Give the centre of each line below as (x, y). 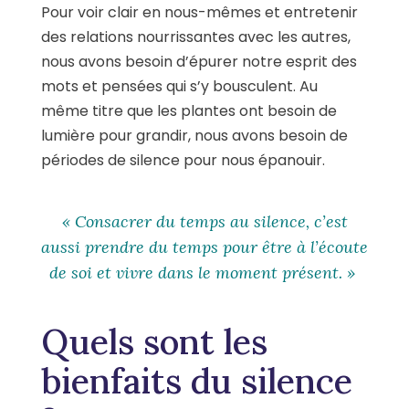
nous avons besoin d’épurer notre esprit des (199, 61)
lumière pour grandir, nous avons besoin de (194, 135)
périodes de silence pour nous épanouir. (183, 160)
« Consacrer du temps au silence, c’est (204, 221)
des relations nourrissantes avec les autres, (196, 37)
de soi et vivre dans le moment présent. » (204, 272)
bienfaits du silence (197, 380)
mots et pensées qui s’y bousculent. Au (179, 86)
